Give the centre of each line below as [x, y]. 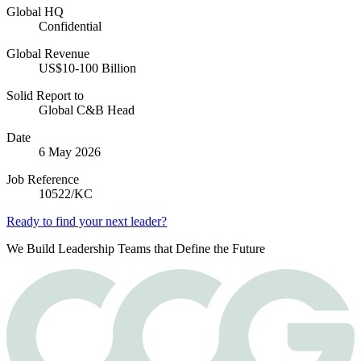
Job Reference [43, 180]
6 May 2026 [70, 152]
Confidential [70, 27]
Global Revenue [48, 54]
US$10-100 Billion [87, 68]
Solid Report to [45, 96]
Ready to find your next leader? [87, 222]
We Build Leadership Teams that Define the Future [136, 249]
